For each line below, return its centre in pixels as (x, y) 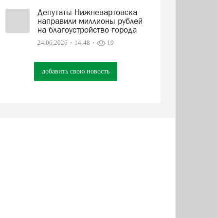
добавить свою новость (75, 71)
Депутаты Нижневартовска (87, 12)
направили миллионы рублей (90, 21)
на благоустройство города (87, 30)
